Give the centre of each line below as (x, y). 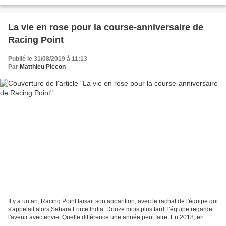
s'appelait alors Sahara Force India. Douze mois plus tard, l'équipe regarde (110, 210)
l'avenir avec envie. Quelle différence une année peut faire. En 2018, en (106, 218)
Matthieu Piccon (43, 66)
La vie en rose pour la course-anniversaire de (106, 27)
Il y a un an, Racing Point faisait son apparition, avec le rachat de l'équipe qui (113, 202)
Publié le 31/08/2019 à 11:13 (48, 58)
